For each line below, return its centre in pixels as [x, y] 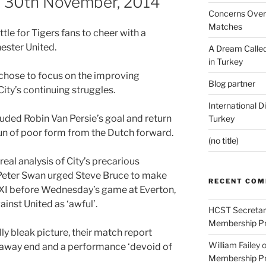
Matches [225, 26]
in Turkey [225, 61]
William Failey [234, 245]
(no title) [223, 140]
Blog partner [232, 83]
